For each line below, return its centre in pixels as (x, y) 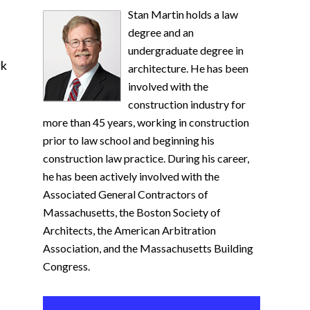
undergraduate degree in (186, 50)
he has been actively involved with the (131, 176)
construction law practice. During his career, (146, 158)
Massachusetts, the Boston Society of (132, 212)
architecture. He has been (189, 68)
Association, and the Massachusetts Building (148, 248)
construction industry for (187, 104)
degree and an (161, 32)
